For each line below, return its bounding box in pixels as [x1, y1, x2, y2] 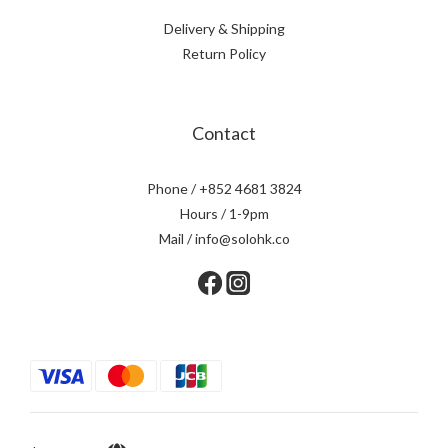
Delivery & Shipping [163, 20, 285, 37]
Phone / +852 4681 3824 [146, 180, 302, 197]
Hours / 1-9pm [179, 205, 269, 222]
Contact [192, 122, 256, 144]
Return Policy [182, 45, 266, 62]
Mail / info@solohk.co [158, 230, 290, 247]
